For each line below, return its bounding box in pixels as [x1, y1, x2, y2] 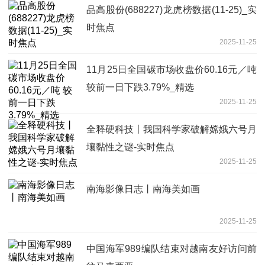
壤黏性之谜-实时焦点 [86, 141, 174, 152]
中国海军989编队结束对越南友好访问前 [86, 243, 257, 254]
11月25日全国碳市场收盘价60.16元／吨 [86, 64, 257, 75]
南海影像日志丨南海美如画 [86, 183, 200, 194]
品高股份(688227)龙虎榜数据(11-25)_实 [86, 4, 257, 15]
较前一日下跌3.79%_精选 [86, 82, 194, 92]
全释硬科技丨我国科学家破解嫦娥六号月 [86, 124, 257, 134]
